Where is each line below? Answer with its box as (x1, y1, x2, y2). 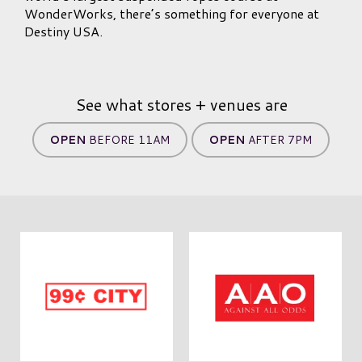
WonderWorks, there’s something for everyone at (24, 4, 319, 23)
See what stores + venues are (74, 94, 288, 116)
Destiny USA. (24, 22, 103, 40)
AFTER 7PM (245, 132, 312, 148)
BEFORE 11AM (86, 132, 170, 148)
